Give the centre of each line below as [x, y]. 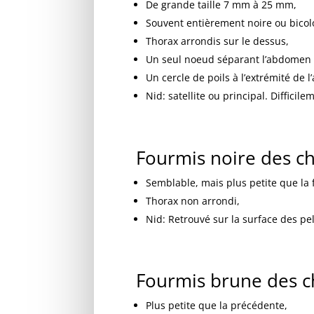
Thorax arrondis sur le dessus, [218, 41]
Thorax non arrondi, [193, 200]
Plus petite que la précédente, [217, 305]
